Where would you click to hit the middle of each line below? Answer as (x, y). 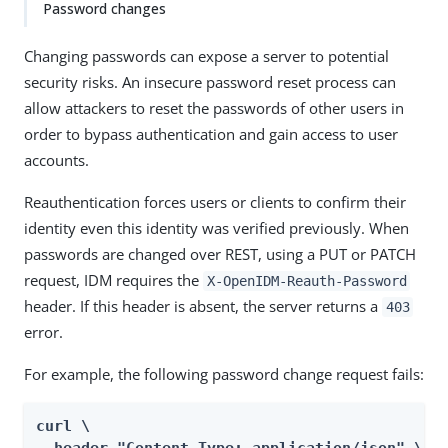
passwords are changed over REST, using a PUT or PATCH (220, 254)
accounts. (56, 160)
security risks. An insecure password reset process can (210, 82)
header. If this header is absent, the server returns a (203, 306)
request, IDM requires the (113, 280)
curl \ (63, 426)
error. (43, 332)
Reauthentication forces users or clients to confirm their (215, 202)
